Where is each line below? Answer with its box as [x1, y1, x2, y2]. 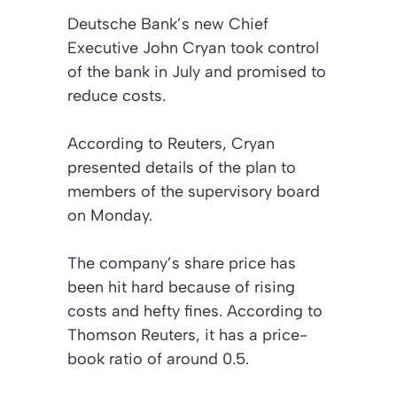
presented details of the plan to [67, 157, 296, 177]
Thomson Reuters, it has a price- [67, 324, 307, 345]
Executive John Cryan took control [67, 37, 319, 58]
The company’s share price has [67, 253, 296, 273]
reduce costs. [67, 85, 166, 105]
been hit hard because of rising [67, 276, 295, 297]
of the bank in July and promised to [67, 61, 326, 82]
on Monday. [67, 205, 152, 225]
